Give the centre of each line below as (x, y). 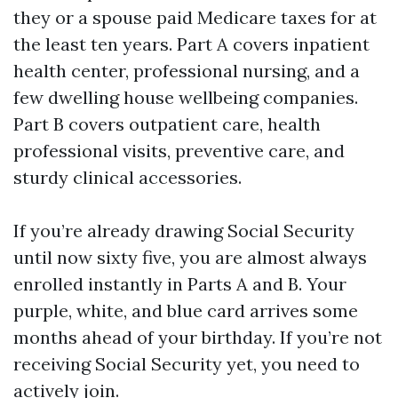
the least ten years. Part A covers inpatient (191, 44)
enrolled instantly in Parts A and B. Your (180, 284)
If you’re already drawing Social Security (184, 231)
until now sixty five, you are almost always (190, 257)
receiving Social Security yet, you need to (187, 364)
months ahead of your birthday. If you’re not (198, 337)
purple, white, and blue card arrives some (186, 310)
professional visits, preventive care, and (179, 151)
